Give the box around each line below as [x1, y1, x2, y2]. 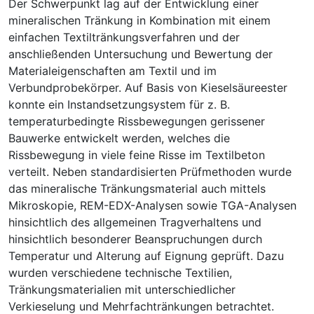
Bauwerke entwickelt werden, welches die [8, 130, 230, 145]
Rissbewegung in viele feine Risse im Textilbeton [8, 147, 265, 162]
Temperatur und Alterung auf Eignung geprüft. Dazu [8, 248, 284, 263]
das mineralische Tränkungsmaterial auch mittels [8, 181, 266, 196]
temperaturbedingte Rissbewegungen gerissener [8, 114, 265, 128]
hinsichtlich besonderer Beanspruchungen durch [8, 231, 262, 246]
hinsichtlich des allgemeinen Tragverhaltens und [8, 214, 261, 229]
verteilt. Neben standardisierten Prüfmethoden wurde [8, 164, 292, 179]
